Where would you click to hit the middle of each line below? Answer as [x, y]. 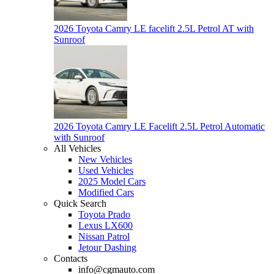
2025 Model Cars [112, 182]
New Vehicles [105, 160]
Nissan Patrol [104, 237]
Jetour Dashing [107, 248]
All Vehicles [77, 149]
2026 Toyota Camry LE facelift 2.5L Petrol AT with [154, 29]
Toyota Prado [104, 215]
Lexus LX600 [106, 226]
